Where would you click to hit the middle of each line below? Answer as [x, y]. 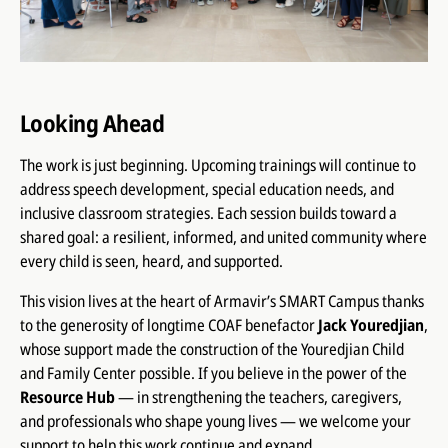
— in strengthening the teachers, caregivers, [258, 396]
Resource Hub [67, 396]
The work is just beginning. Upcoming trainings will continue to [217, 164]
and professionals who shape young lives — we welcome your [215, 420]
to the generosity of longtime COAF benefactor [168, 324]
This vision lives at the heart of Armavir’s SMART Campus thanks [221, 300]
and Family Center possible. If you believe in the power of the [213, 372]
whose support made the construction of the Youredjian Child [211, 348]
